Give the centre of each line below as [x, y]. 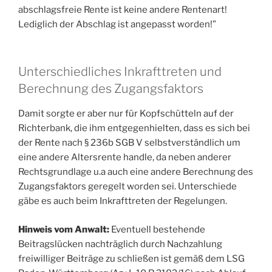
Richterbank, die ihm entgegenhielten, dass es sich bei [134, 128]
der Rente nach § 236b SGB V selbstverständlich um [129, 143]
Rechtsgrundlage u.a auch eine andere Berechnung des [136, 172]
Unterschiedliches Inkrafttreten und [120, 72]
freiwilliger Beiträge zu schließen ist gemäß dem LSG [131, 258]
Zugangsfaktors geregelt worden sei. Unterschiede [127, 187]
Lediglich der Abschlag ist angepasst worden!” [117, 24]
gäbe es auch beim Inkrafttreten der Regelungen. [123, 201]
